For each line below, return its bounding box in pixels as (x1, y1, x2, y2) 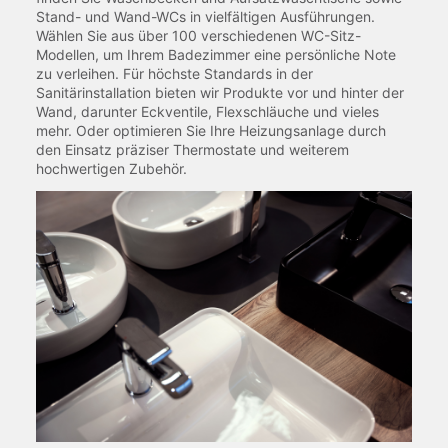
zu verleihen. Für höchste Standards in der (36, 64, 313, 82)
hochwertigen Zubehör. (36, 159, 187, 177)
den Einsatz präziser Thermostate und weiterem (36, 140, 349, 158)
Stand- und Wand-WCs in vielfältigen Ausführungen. (36, 7, 375, 25)
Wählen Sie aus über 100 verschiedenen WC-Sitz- (36, 26, 361, 44)
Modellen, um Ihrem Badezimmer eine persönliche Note (36, 45, 396, 63)
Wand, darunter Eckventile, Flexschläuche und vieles (36, 102, 379, 120)
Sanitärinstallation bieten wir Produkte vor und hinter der (36, 83, 404, 101)
